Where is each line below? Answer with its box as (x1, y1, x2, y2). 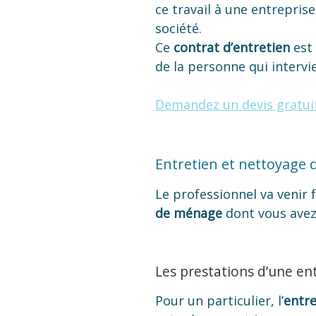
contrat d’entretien (170, 39, 293, 56)
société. (155, 20, 202, 37)
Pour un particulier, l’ (155, 291, 284, 309)
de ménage (155, 205, 226, 222)
